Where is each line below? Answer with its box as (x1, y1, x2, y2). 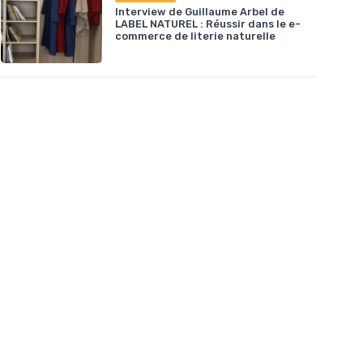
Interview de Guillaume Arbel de (115, 6, 284, 19)
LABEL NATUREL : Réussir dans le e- (115, 18, 301, 31)
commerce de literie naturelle (115, 30, 275, 43)
